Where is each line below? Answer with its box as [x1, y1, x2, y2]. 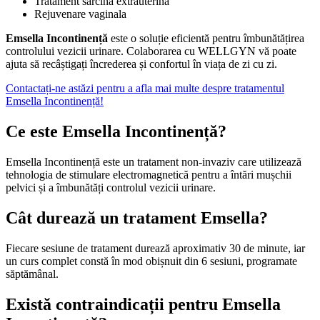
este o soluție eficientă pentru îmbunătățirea [108, 32, 304, 45]
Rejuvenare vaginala [34, 8, 126, 21]
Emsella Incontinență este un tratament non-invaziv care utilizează [6, 156, 301, 169]
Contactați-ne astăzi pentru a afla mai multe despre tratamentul [6, 82, 284, 95]
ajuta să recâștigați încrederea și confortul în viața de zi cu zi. [6, 58, 277, 71]
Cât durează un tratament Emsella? [6, 209, 268, 228]
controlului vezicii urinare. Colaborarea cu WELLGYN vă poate [6, 45, 296, 58]
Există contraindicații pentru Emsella [6, 294, 281, 314]
